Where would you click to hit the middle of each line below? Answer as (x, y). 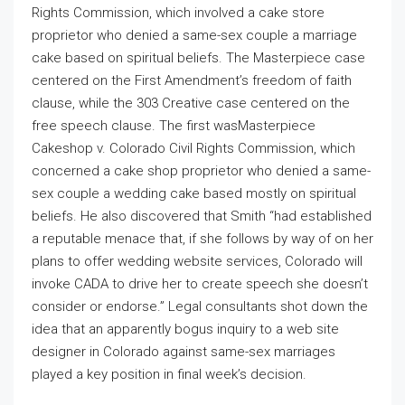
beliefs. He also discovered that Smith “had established (202, 216)
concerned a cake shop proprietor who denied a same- (201, 171)
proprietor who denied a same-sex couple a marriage (194, 35)
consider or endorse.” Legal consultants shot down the (200, 306)
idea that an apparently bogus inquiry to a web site (185, 329)
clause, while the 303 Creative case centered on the (191, 103)
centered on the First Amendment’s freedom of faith (192, 80)
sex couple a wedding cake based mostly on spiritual (194, 193)
